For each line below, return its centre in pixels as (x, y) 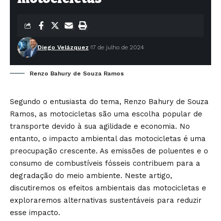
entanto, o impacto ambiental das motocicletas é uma (108, 139)
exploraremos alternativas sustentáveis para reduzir (106, 200)
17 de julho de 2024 (117, 47)
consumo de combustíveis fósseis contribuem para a (105, 163)
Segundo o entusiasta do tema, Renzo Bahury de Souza (109, 102)
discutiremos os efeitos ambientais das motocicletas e (108, 188)
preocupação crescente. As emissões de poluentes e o (109, 151)
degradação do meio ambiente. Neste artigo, (91, 176)
